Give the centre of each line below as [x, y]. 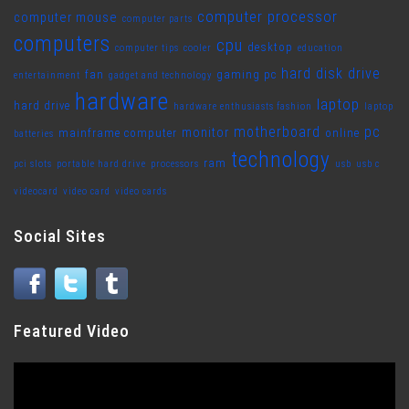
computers [62, 45]
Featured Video [72, 331]
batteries [34, 134]
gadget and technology [160, 76]
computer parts [157, 19]
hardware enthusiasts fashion [243, 107]
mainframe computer [118, 133]
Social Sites [60, 236]
